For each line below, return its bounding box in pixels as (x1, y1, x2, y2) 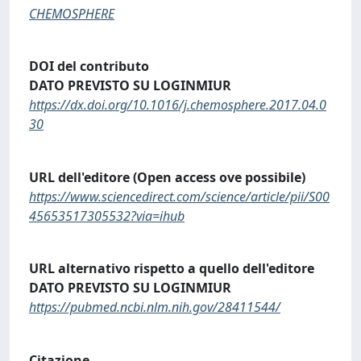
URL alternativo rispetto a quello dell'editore (29, 259, 314, 278)
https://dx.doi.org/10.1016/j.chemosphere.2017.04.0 (29, 96, 326, 114)
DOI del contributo (29, 57, 149, 76)
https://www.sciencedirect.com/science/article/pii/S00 (29, 187, 330, 205)
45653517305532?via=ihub (29, 206, 185, 225)
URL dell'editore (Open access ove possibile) (29, 168, 305, 186)
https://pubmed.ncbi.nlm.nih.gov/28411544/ (29, 298, 280, 317)
